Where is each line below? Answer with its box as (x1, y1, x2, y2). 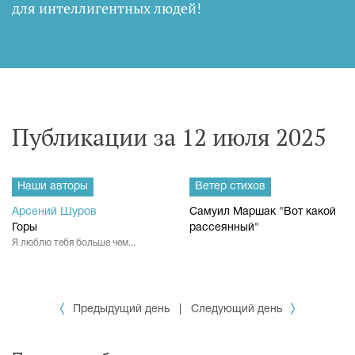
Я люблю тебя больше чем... (12, 239, 136, 247)
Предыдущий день (73, 304, 170, 315)
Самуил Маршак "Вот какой (189, 207, 336, 217)
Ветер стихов (195, 181, 265, 192)
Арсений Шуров (12, 207, 97, 217)
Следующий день (191, 304, 282, 315)
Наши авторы (17, 181, 88, 192)
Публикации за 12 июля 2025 (12, 121, 326, 152)
